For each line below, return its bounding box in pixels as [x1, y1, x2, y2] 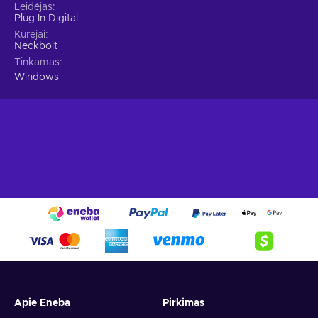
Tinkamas [14, 57, 60, 68]
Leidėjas [14, 2, 53, 13]
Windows [14, 72, 59, 83]
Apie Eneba [14, 298, 70, 309]
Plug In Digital [14, 13, 78, 24]
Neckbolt [14, 41, 57, 52]
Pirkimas [163, 298, 204, 309]
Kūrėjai [14, 30, 45, 40]
